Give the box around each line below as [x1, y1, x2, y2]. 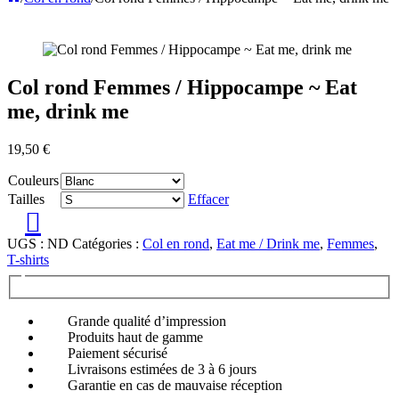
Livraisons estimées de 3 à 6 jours [61, 362, 256, 378]
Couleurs [8, 172, 59, 188]
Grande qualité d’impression [61, 313, 226, 330]
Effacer [188, 191, 229, 207]
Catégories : [72, 235, 142, 251]
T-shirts [7, 251, 49, 267]
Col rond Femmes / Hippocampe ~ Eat [7, 75, 357, 99]
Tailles [8, 191, 45, 207]
